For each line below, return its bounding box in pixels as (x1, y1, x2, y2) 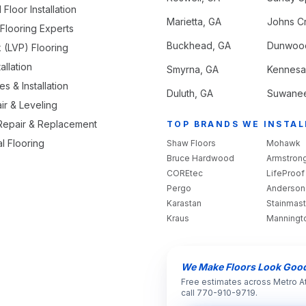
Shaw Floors (166, 138, 216, 148)
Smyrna (166, 64, 200, 75)
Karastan (166, 198, 201, 208)
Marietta (166, 16, 203, 27)
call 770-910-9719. (180, 288, 258, 298)
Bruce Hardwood (166, 153, 234, 163)
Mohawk (266, 138, 301, 148)
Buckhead (166, 40, 212, 51)
